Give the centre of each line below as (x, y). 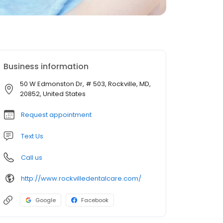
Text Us (32, 136)
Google (46, 200)
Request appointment (56, 115)
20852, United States (53, 94)
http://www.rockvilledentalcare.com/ (81, 178)
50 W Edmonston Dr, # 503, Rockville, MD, (85, 84)
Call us (32, 158)
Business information (46, 66)
